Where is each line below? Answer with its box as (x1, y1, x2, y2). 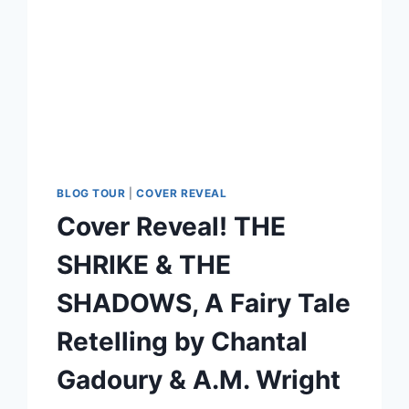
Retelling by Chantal (57, 326, 309, 358)
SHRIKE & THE (57, 249, 232, 281)
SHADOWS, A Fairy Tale (57, 288, 351, 320)
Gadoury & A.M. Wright (57, 364, 341, 396)
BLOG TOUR (57, 186, 126, 201)
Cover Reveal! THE (57, 211, 287, 243)
